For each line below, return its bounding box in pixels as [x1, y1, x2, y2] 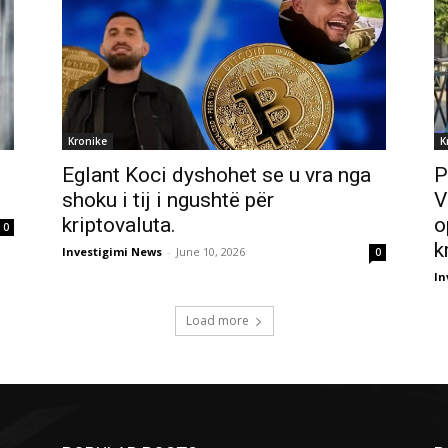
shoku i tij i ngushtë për [62, 188, 274, 212]
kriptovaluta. [62, 213, 176, 237]
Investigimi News [62, 244, 162, 259]
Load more [185, 312, 249, 329]
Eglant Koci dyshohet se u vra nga [62, 163, 371, 187]
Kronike [68, 134, 107, 148]
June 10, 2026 [176, 244, 245, 259]
